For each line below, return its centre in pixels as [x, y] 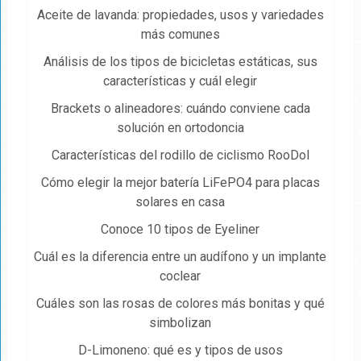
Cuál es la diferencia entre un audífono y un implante [180, 257]
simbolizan [180, 323]
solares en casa [180, 202]
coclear [180, 276]
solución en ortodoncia [180, 128]
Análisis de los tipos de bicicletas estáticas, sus [180, 62]
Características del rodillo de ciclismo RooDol [180, 156]
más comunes [180, 35]
